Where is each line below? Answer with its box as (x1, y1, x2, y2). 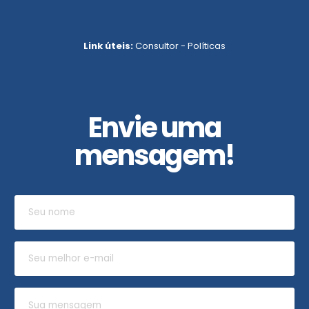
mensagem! (74, 136, 235, 175)
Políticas (188, 39, 226, 53)
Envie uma (88, 108, 221, 148)
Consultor (135, 39, 179, 53)
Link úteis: (83, 39, 133, 53)
